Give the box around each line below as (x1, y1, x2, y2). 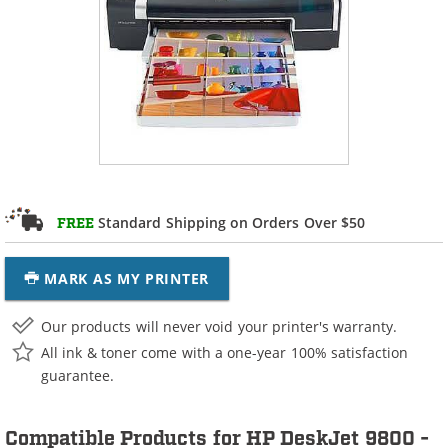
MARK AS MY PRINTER (44, 269, 209, 288)
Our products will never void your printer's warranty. (41, 316, 398, 336)
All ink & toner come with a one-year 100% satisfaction (41, 342, 409, 362)
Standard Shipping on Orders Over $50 (94, 212, 366, 232)
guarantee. (41, 365, 114, 385)
